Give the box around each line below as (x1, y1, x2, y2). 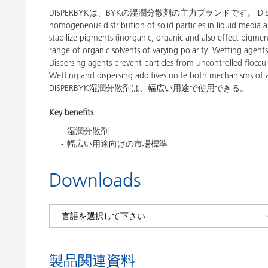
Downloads (49, 169, 141, 191)
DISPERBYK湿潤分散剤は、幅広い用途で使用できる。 (49, 83, 248, 93)
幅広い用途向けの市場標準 (67, 138, 167, 149)
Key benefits (49, 107, 93, 118)
